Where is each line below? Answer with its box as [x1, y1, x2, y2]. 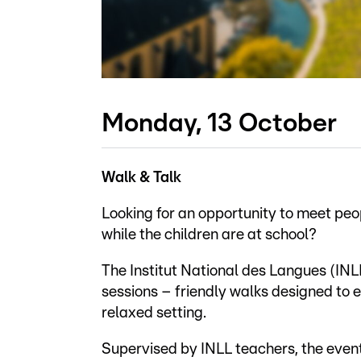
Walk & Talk [102, 170, 181, 186]
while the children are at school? [102, 227, 317, 243]
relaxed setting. [102, 305, 206, 322]
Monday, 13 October [102, 110, 337, 137]
